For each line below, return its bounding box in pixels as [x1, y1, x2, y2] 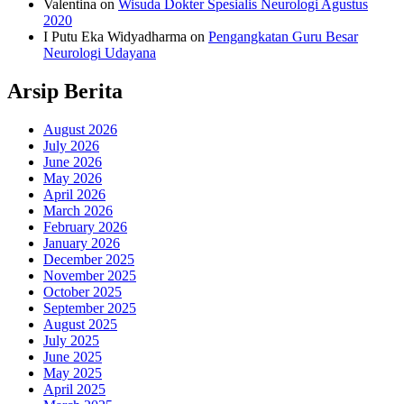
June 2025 [43, 348, 102, 364]
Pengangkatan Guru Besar [208, 28, 358, 44]
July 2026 [43, 137, 99, 153]
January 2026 [43, 234, 120, 251]
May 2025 [43, 364, 102, 381]
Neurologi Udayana [43, 44, 156, 60]
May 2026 [43, 170, 102, 186]
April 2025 [43, 381, 106, 397]
